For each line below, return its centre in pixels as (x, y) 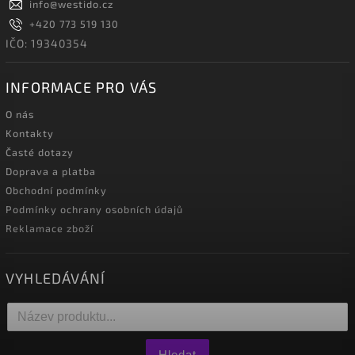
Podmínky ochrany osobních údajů (94, 209)
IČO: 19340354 (47, 43)
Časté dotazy (40, 152)
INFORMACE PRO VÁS (82, 87)
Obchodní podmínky (56, 190)
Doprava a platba (51, 171)
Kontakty (30, 133)
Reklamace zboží (50, 228)
